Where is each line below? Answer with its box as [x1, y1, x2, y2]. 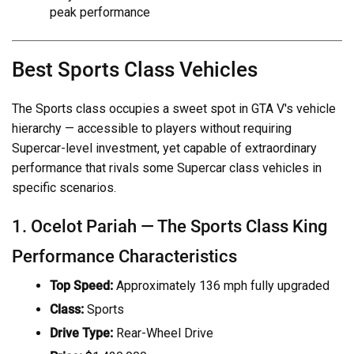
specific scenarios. [12, 179, 116, 195]
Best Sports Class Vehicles [12, 57, 258, 81]
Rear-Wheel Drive [113, 325, 213, 341]
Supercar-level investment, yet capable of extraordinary [12, 140, 317, 156]
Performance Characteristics [12, 246, 237, 267]
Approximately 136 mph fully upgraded [113, 277, 330, 293]
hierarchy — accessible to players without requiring [12, 120, 292, 136]
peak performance [50, 4, 150, 20]
